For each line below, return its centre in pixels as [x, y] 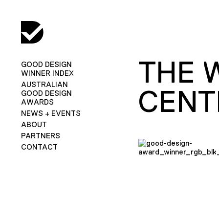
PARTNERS [40, 135]
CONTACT [39, 147]
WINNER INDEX [47, 73]
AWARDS [37, 102]
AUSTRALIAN [44, 84]
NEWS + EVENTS [51, 113]
